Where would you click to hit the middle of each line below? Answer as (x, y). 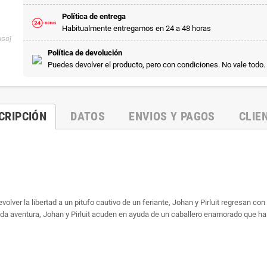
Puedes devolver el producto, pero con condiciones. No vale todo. (156, 64)
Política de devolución (85, 52)
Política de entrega (94, 16)
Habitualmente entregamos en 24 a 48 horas (136, 28)
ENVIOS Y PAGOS (172, 116)
